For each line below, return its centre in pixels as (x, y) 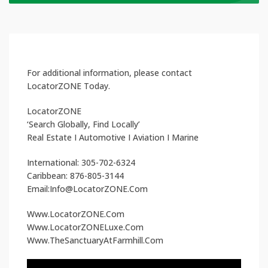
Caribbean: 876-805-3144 (75, 175)
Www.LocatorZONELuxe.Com (85, 227)
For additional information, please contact (109, 72)
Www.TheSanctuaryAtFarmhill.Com (95, 240)
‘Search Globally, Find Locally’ (83, 124)
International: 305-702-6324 (81, 162)
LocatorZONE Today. (68, 86)
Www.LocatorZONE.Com (76, 214)
